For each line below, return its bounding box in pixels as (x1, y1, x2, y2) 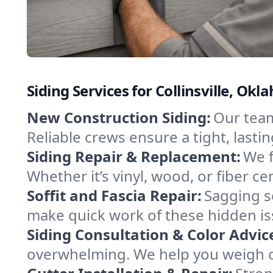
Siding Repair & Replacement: (27, 146, 241, 166)
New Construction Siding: (27, 107, 211, 127)
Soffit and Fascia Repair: (27, 185, 202, 205)
